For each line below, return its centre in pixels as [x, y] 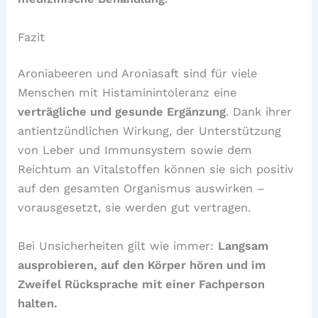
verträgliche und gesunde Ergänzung [122, 112]
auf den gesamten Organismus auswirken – [142, 189]
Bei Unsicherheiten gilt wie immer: [118, 246]
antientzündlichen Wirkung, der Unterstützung [150, 131]
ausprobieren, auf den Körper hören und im [142, 265]
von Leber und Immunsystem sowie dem [135, 150]
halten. [38, 303]
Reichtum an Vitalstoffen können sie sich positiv [156, 170]
